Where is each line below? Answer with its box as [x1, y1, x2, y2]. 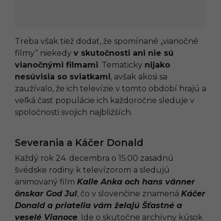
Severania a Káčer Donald [15, 137, 144, 148]
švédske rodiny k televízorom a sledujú [15, 165, 170, 175]
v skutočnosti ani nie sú [74, 48, 174, 58]
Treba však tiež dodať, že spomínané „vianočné [15, 37, 198, 46]
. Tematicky [98, 60, 145, 70]
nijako [145, 60, 170, 70]
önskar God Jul [15, 189, 77, 198]
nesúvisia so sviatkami [15, 72, 110, 81]
